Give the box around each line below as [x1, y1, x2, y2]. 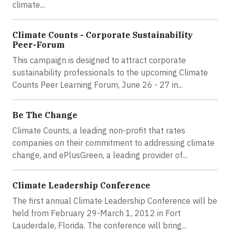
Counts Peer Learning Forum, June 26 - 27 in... [12, 80, 183, 90]
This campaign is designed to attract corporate [12, 55, 186, 65]
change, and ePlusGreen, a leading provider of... [12, 150, 187, 160]
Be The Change [12, 110, 78, 120]
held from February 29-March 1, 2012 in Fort [12, 208, 181, 218]
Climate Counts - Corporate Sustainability [12, 30, 193, 40]
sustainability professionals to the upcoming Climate [12, 67, 208, 78]
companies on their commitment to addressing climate [12, 138, 215, 148]
